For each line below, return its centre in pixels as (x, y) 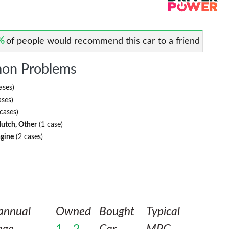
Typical (163, 211)
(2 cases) (29, 137)
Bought (117, 211)
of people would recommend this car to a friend (103, 41)
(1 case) (50, 124)
